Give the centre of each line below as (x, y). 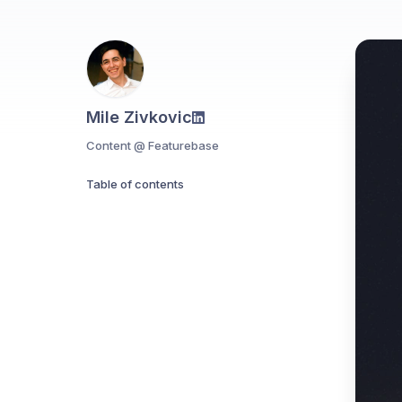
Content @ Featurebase (153, 145)
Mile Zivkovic (139, 117)
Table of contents (135, 184)
